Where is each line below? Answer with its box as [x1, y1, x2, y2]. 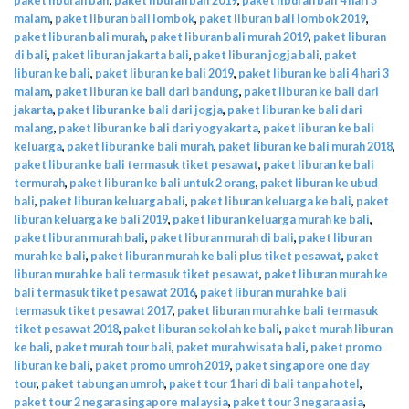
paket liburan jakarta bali [52, 47, 189, 62]
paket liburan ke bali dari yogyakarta [58, 120, 258, 135]
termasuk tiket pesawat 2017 [14, 302, 173, 318]
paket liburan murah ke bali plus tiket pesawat [90, 247, 341, 263]
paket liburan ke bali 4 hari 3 [238, 65, 389, 80]
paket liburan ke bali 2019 [95, 65, 234, 80]
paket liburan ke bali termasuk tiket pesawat [14, 156, 258, 172]
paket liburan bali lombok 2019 [199, 10, 366, 26]
